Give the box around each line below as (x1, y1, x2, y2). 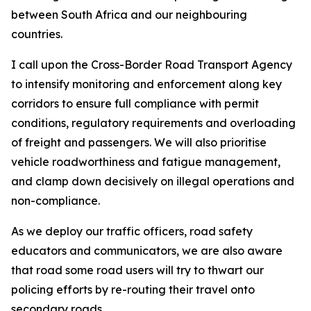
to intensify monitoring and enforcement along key (11, 77, 282, 91)
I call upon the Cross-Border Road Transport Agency (11, 58, 292, 72)
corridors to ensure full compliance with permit (11, 96, 259, 110)
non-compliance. (11, 194, 100, 208)
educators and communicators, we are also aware (11, 244, 283, 258)
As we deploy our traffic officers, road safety (11, 224, 253, 238)
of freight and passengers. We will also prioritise (11, 135, 267, 149)
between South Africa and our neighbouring (11, 8, 247, 22)
